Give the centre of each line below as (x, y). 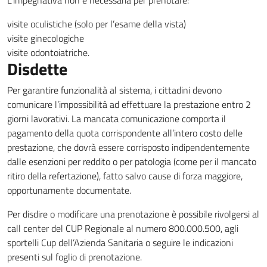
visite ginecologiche (46, 38)
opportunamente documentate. (69, 190)
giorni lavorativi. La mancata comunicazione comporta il (117, 119)
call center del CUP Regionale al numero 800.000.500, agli (123, 228)
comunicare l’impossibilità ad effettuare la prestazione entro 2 (129, 104)
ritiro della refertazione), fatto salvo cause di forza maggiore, (125, 176)
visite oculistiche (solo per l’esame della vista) (97, 24)
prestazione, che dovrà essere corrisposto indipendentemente (128, 147)
